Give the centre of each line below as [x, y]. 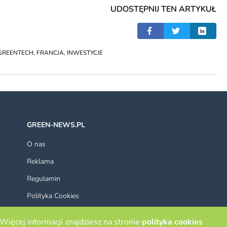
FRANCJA [50, 52]
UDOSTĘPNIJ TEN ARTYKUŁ [163, 9]
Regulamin [44, 178]
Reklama [41, 161]
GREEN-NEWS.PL [56, 125]
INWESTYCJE [85, 52]
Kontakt [40, 213]
